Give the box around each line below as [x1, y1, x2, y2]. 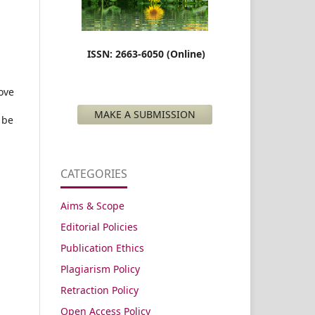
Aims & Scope [60, 198, 124, 212]
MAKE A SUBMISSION [94, 107, 195, 121]
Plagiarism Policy [60, 262, 140, 276]
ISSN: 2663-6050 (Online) [84, 46, 205, 60]
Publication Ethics [60, 240, 144, 255]
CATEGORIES [60, 165, 127, 181]
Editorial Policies [60, 219, 138, 233]
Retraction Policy [60, 283, 139, 297]
